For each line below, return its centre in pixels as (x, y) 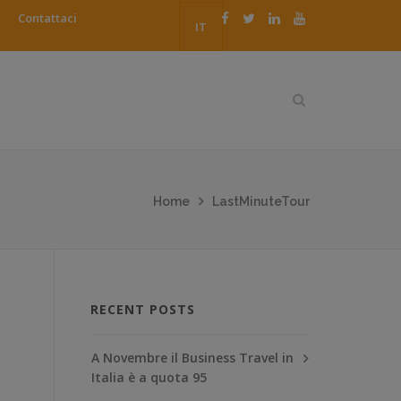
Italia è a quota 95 (149, 377)
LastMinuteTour (261, 201)
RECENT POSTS (143, 309)
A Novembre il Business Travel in (192, 357)
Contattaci (47, 18)
